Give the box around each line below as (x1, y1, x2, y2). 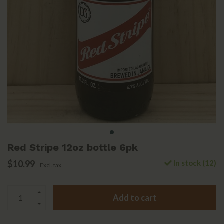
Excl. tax (40, 161, 61, 169)
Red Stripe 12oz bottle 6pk (7, 141, 138, 154)
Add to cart (113, 192, 157, 203)
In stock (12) (172, 158, 216, 168)
